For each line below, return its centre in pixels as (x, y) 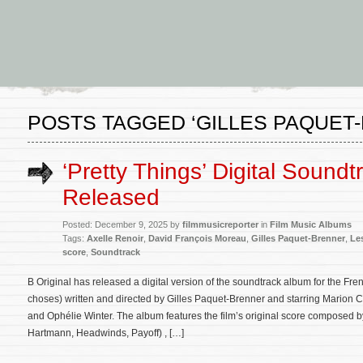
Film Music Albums (311, 224)
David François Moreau (197, 238)
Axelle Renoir (115, 238)
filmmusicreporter (220, 224)
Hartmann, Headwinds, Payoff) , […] (106, 333)
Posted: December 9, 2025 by (122, 224)
